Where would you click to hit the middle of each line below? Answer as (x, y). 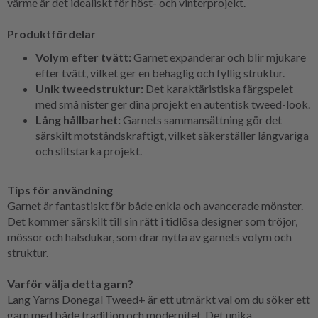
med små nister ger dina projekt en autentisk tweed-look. (173, 104)
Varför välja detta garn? (70, 283)
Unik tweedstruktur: (89, 88)
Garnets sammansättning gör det (201, 119)
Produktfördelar (51, 33)
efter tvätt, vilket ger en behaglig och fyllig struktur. (160, 72)
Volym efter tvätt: (83, 57)
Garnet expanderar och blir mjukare (219, 57)
